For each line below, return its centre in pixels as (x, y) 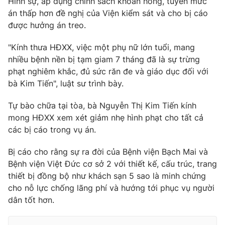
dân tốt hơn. (31, 200)
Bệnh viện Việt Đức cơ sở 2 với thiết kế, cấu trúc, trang (113, 164)
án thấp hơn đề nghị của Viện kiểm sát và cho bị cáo (108, 13)
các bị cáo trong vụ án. (52, 130)
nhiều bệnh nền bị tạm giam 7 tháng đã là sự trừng (104, 60)
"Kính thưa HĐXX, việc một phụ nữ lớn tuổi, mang (101, 47)
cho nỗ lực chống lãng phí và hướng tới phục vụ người (111, 188)
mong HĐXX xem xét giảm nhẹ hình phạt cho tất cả (106, 118)
